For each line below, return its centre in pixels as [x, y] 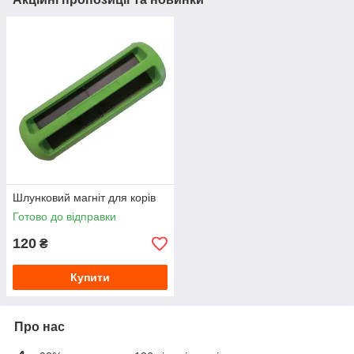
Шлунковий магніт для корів [84, 198]
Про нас [40, 327]
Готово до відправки [64, 217]
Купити [90, 278]
